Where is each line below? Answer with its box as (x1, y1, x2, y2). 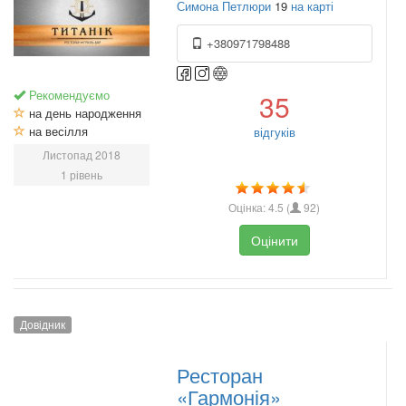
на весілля (25, 122, 88, 140)
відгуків (253, 123, 295, 141)
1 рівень (61, 167, 102, 183)
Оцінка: (228, 199, 269, 216)
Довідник (20, 316, 66, 333)
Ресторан (177, 360, 263, 389)
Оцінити (250, 231, 298, 250)
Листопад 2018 (43, 147, 121, 163)
